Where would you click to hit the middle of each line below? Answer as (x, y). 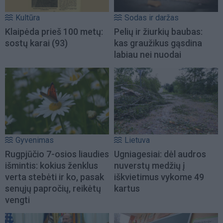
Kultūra (28, 17)
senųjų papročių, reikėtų (53, 189)
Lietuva (137, 140)
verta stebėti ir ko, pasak (55, 177)
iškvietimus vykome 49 (159, 177)
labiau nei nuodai (148, 54)
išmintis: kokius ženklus (52, 166)
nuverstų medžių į (150, 166)
